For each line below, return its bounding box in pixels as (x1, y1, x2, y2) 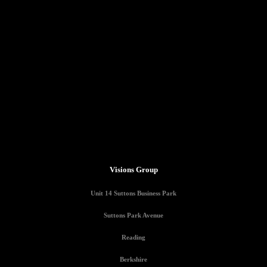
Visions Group (109, 165, 158, 175)
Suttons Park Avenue (104, 212, 163, 219)
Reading (122, 234, 145, 241)
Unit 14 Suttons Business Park (91, 190, 176, 197)
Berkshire (120, 255, 147, 263)
